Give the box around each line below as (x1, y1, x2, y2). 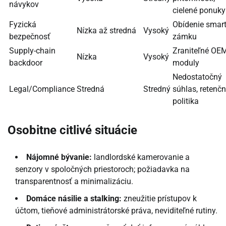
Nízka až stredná (77, 25, 136, 35)
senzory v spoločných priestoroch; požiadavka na (15, 164, 190, 175)
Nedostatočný (173, 72, 222, 82)
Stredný (143, 84, 171, 94)
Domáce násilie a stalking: (26, 194, 122, 204)
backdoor (9, 58, 42, 68)
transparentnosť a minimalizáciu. (15, 177, 133, 187)
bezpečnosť (9, 31, 50, 41)
